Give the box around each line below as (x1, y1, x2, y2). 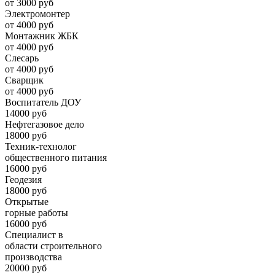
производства (5, 252, 62, 263)
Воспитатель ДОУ (5, 97, 81, 108)
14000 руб (5, 108, 47, 119)
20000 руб (5, 263, 47, 274)
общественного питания (5, 152, 107, 163)
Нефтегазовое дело (5, 119, 84, 130)
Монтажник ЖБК (5, 31, 79, 42)
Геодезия (5, 174, 42, 185)
